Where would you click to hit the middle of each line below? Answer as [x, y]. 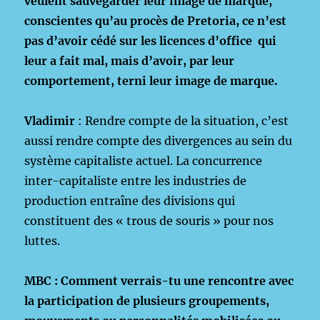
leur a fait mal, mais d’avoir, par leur [130, 61]
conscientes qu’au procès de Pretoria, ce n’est [156, 21]
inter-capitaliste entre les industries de [136, 181]
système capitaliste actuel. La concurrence [144, 161]
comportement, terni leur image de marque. [151, 81]
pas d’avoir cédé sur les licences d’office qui [151, 41]
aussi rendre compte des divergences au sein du [159, 141]
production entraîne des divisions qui [130, 201]
